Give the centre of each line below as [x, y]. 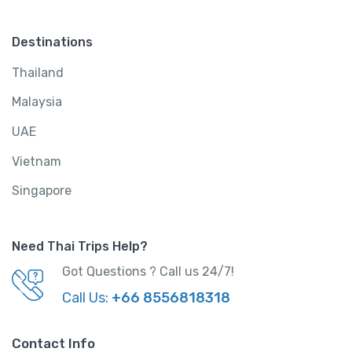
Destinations [52, 42]
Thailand [38, 72]
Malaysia [37, 102]
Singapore [42, 191]
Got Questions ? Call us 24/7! [148, 271]
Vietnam [37, 161]
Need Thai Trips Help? [80, 246]
